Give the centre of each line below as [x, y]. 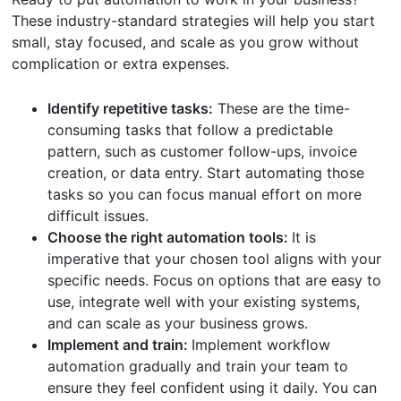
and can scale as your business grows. [178, 323]
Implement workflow [261, 344]
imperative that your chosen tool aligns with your [215, 258]
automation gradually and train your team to [198, 366]
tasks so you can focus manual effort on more [205, 194]
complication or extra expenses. [121, 63]
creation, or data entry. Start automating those [206, 172]
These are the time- [282, 108]
